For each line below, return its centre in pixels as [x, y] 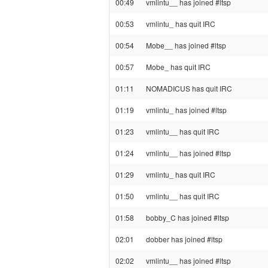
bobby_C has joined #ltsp [188, 217]
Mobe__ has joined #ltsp [186, 45]
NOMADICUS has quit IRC [189, 88]
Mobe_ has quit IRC [178, 67]
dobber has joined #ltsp [184, 239]
